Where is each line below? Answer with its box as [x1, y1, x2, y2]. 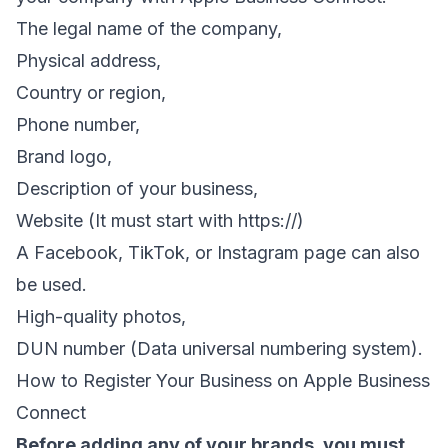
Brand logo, [16, 146, 112, 168]
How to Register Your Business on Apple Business [16, 370, 430, 392]
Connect [16, 402, 86, 424]
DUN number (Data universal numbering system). [16, 338, 423, 360]
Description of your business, [16, 178, 258, 200]
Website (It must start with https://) [16, 210, 304, 232]
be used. [16, 274, 87, 296]
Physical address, [16, 50, 161, 72]
